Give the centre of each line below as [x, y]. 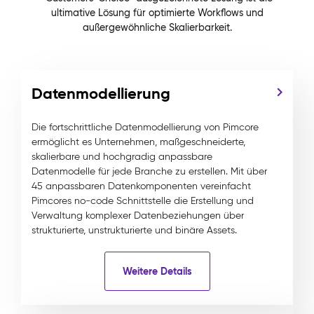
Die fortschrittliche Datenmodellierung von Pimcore [145, 127]
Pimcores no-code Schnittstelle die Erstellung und [143, 201]
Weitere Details [157, 271]
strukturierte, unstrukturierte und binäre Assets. [134, 230]
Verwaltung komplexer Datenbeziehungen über [138, 216]
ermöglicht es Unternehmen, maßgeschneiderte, [138, 142]
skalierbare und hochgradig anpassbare [122, 157]
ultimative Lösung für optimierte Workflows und [157, 13]
